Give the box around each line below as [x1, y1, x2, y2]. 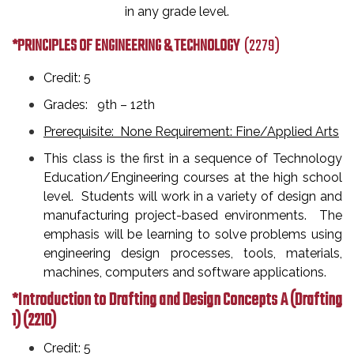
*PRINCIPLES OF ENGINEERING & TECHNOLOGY [12, 34, 244, 58]
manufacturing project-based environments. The [43, 208, 342, 223]
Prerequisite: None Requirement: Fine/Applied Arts [43, 124, 339, 139]
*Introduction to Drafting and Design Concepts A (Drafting [12, 287, 342, 314]
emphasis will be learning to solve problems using [43, 227, 342, 242]
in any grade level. [125, 4, 229, 19]
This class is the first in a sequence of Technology [43, 151, 342, 166]
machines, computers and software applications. [43, 265, 333, 280]
